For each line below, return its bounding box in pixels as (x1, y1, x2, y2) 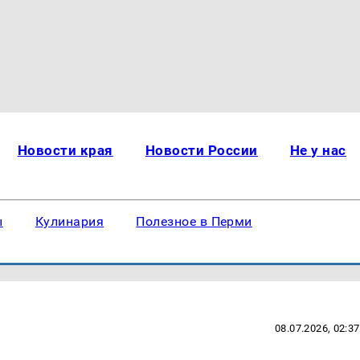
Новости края (17, 142, 113, 158)
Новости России (145, 142, 258, 158)
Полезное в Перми (136, 214, 252, 229)
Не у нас (289, 142, 346, 158)
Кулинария (35, 214, 104, 229)
